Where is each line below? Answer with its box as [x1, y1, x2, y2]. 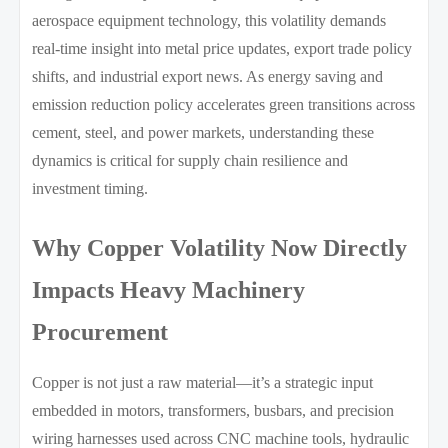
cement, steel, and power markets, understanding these [32, 123, 375, 141]
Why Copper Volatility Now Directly [32, 234, 408, 261]
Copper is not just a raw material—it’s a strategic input [32, 373, 374, 391]
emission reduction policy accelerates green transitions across [32, 95, 416, 113]
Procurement [32, 318, 169, 345]
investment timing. [32, 179, 149, 197]
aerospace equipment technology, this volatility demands [32, 11, 387, 29]
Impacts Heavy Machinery [32, 276, 306, 303]
